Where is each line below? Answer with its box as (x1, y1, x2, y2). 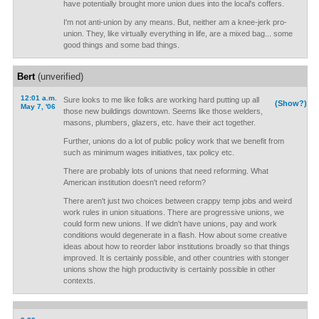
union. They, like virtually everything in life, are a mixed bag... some (63, 29, 293, 38)
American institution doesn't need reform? (63, 178, 206, 187)
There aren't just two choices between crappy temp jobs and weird (63, 197, 292, 205)
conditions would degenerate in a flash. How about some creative (63, 231, 287, 239)
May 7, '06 (20, 103, 56, 110)
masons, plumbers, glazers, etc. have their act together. (63, 118, 256, 127)
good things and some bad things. (63, 41, 179, 49)
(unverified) (34, 71, 83, 82)
